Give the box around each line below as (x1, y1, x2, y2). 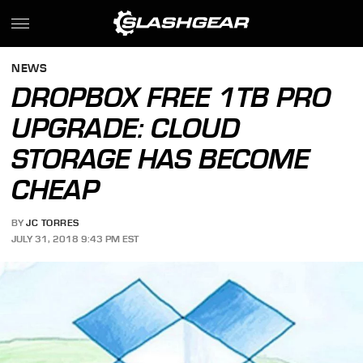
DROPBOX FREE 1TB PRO (11, 81, 331, 113)
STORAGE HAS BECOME (11, 143, 310, 175)
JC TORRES (26, 217, 79, 229)
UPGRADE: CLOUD (11, 112, 241, 144)
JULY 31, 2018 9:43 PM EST (11, 233, 139, 245)
